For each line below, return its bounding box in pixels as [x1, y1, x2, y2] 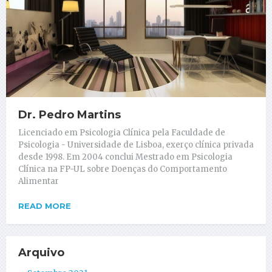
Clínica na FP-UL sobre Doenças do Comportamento [18, 163, 227, 174]
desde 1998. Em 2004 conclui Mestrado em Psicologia [18, 151, 233, 162]
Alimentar [18, 175, 59, 186]
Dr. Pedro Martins [18, 107, 121, 121]
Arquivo [18, 245, 64, 259]
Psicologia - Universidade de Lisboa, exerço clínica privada [18, 139, 254, 150]
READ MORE [18, 200, 71, 211]
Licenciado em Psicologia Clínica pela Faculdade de [18, 127, 225, 138]
